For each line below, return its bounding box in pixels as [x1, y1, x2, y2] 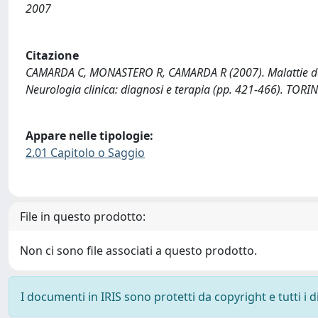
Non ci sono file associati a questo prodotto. [20, 242, 257, 258]
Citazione [26, 47, 79, 63]
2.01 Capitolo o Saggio [26, 145, 145, 161]
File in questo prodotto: [20, 208, 146, 224]
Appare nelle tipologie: [26, 128, 153, 144]
